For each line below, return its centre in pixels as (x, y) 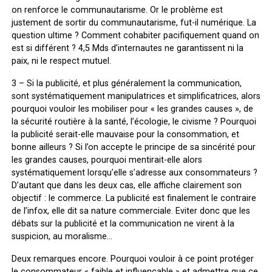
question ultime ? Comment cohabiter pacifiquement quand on (135, 35)
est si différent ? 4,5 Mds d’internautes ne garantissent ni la (127, 48)
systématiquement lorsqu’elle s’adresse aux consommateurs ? (134, 172)
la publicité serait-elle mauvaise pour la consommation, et (125, 134)
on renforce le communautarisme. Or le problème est (117, 10)
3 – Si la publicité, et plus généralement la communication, (126, 83)
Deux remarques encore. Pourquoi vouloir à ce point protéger (132, 259)
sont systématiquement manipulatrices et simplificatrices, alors (136, 96)
